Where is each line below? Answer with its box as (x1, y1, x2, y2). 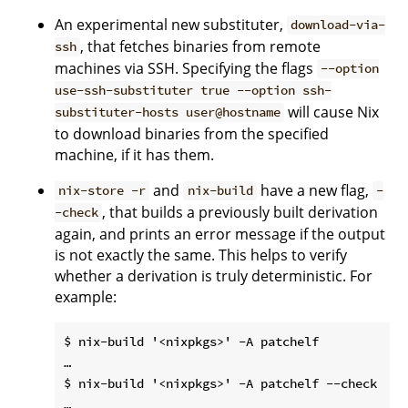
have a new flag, (256, 179, 372, 200)
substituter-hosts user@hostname (55, 104, 280, 121)
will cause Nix (284, 101, 380, 122)
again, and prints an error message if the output (55, 223, 385, 244)
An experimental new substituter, (55, 14, 287, 35)
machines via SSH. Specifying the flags (55, 57, 317, 78)
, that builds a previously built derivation (102, 201, 379, 222)
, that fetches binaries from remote (80, 36, 321, 56)
